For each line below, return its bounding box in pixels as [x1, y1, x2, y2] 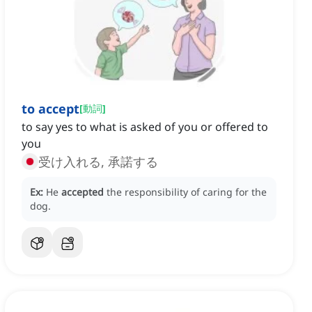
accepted [61, 185, 104, 199]
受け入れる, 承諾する [38, 153, 158, 171]
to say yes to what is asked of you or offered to [22, 119, 268, 135]
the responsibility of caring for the [107, 185, 267, 199]
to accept [22, 100, 79, 118]
